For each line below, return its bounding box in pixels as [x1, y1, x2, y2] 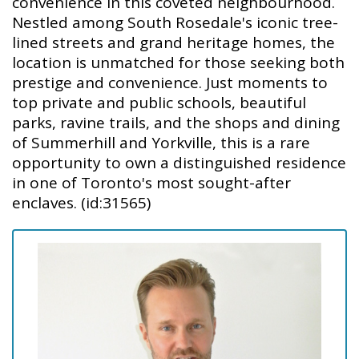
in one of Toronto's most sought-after [12, 171, 291, 193]
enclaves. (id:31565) [12, 192, 151, 213]
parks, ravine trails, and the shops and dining [12, 111, 340, 133]
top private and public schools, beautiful [12, 91, 306, 113]
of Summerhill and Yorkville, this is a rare [12, 131, 310, 153]
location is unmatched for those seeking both [12, 51, 345, 73]
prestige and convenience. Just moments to [12, 71, 328, 93]
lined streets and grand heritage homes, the [12, 31, 335, 53]
